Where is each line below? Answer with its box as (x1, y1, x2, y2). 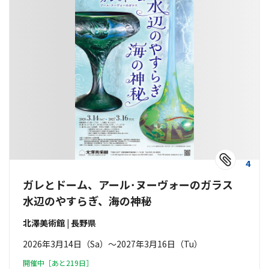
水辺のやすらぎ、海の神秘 (23, 193, 152, 208)
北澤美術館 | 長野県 (23, 217, 96, 229)
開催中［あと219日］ (23, 258, 93, 268)
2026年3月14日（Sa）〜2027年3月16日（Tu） (23, 238, 202, 250)
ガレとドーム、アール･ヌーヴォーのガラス (23, 177, 244, 192)
